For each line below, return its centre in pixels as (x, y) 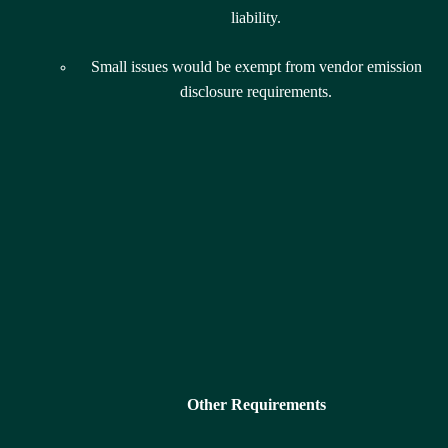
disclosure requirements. (256, 92)
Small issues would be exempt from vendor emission (256, 67)
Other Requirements (256, 405)
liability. (256, 18)
